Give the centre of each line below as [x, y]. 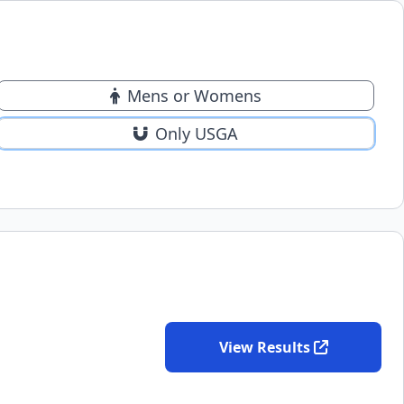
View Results [264, 347]
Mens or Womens [194, 96]
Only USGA [197, 133]
